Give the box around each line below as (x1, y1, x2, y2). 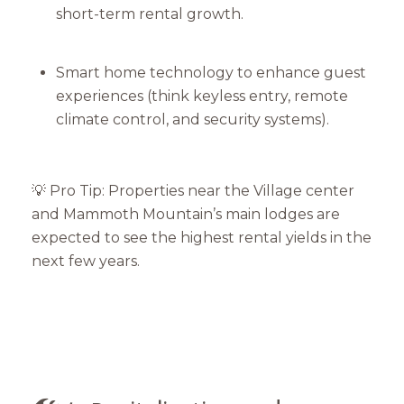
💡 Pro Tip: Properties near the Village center (32, 181, 354, 199)
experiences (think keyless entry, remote (55, 87, 348, 105)
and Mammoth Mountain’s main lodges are (32, 205, 340, 223)
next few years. (32, 252, 140, 270)
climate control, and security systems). (55, 110, 329, 128)
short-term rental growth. (55, 5, 243, 23)
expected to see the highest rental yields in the (32, 228, 372, 246)
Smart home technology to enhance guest (55, 63, 366, 81)
